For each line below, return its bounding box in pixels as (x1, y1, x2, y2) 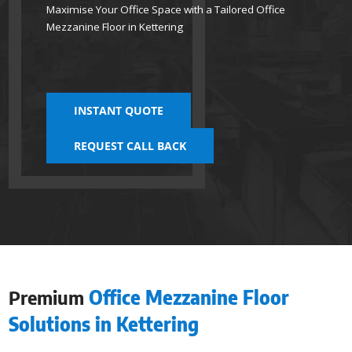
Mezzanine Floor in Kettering (46, 20, 184, 35)
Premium (9, 285, 90, 310)
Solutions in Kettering (9, 312, 200, 336)
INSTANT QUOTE (74, 103, 164, 119)
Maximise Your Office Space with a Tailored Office (46, 2, 286, 17)
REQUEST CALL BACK (74, 138, 187, 154)
